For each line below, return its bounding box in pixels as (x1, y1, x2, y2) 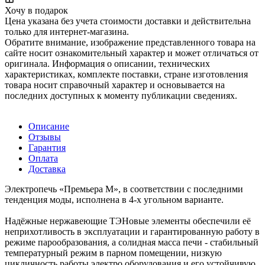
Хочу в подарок (5, 5, 68, 15)
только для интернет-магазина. (5, 26, 129, 37)
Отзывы (28, 131, 61, 142)
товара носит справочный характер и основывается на (5, 79, 225, 90)
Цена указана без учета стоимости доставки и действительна (5, 15, 251, 26)
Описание (28, 121, 69, 131)
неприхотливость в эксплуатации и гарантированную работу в (5, 226, 260, 237)
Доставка (28, 163, 66, 174)
